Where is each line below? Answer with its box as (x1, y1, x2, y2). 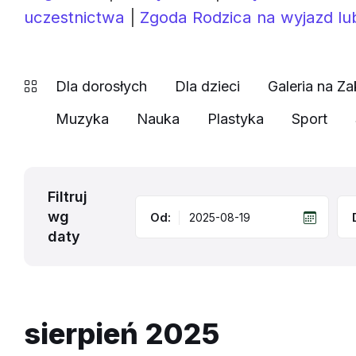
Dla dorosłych (56, 78, 147, 95)
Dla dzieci (175, 78, 240, 95)
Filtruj (48, 188, 87, 205)
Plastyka (207, 110, 264, 127)
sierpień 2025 (24, 316, 219, 351)
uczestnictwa (24, 7, 125, 27)
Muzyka (56, 110, 109, 127)
